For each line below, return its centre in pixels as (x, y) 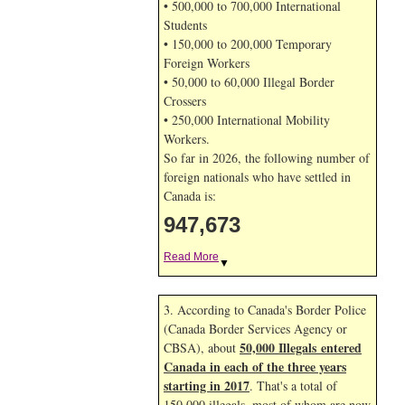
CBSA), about (202, 348)
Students (185, 25)
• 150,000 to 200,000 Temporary (248, 44)
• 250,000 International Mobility (247, 120)
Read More (191, 257)
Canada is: (190, 196)
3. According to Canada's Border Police (265, 310)
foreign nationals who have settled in (257, 177)
